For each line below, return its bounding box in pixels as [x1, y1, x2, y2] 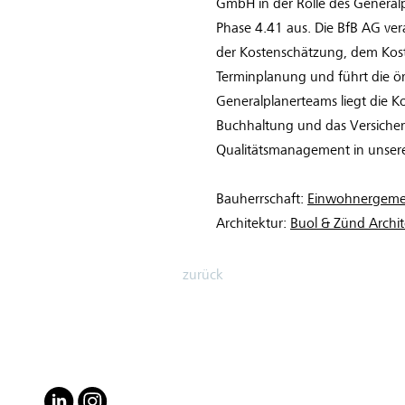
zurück [182, 267, 223, 283]
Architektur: [216, 215, 290, 231]
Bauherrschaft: [216, 191, 307, 207]
